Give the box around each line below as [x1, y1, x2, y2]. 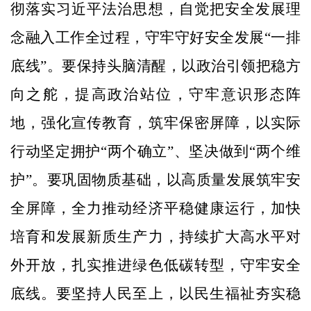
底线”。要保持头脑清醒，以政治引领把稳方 [10, 57, 301, 74]
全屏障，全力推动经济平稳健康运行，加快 [10, 199, 301, 217]
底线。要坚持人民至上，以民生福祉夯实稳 [10, 285, 301, 302]
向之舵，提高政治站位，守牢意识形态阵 [10, 85, 301, 103]
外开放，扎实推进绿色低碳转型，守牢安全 [10, 256, 301, 274]
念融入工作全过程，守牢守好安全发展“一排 [10, 28, 301, 46]
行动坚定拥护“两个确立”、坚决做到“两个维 [10, 142, 301, 160]
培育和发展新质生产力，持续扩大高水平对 [10, 228, 301, 245]
